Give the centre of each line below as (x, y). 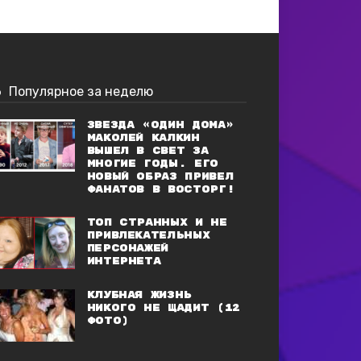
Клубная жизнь (139, 295)
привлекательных (148, 235)
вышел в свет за (147, 151)
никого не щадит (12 (163, 308)
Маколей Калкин (143, 138)
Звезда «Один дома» (160, 125)
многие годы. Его (152, 164)
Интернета (124, 261)
